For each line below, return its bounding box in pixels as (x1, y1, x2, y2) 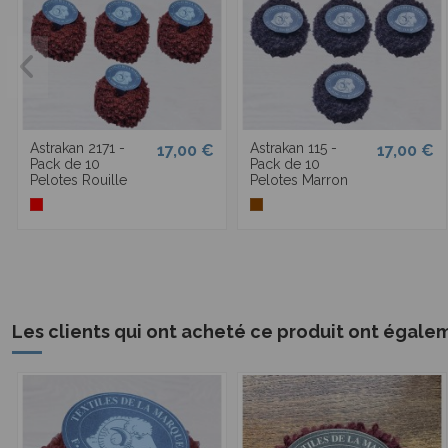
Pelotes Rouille (30, 172, 127, 189)
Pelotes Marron (250, 172, 348, 189)
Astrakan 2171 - (30, 140, 125, 157)
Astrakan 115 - (250, 140, 337, 157)
